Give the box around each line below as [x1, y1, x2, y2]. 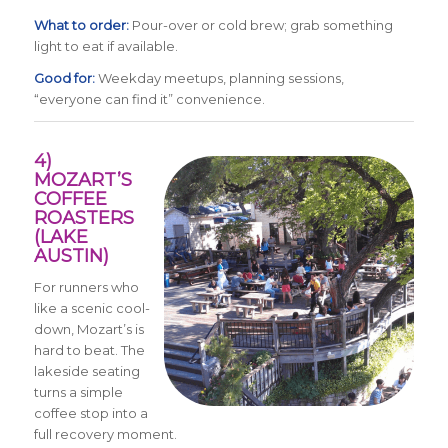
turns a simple [33, 383, 123, 400]
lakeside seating [33, 362, 140, 379]
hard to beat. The [33, 341, 145, 358]
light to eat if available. [33, 37, 178, 54]
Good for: [33, 69, 95, 86]
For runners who [33, 278, 139, 295]
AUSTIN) [33, 244, 109, 267]
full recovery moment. [33, 425, 177, 442]
